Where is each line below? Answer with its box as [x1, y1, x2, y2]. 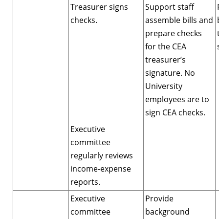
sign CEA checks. [145, 107, 205, 118]
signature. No [145, 67, 195, 78]
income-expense [70, 163, 131, 174]
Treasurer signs [70, 1, 128, 12]
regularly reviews [70, 150, 133, 161]
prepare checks [145, 27, 202, 39]
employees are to [145, 93, 209, 105]
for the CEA [145, 41, 186, 52]
